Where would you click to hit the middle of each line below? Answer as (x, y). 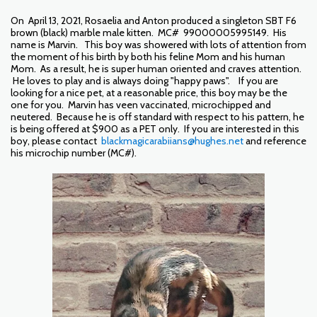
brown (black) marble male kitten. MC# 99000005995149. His (149, 33)
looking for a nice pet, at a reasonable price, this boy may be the (149, 93)
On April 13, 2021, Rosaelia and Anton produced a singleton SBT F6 (154, 21)
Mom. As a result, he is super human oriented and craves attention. (156, 69)
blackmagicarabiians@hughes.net (172, 141)
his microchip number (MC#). (74, 153)
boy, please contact (56, 141)
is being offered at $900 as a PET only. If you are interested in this (155, 129)
